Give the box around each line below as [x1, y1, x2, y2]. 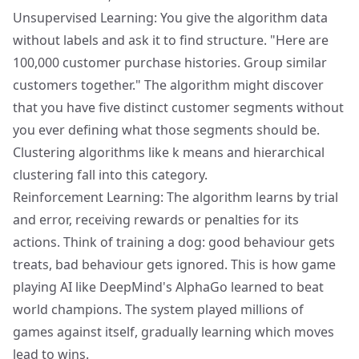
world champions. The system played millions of [13, 301, 304, 318]
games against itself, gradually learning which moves [13, 323, 334, 341]
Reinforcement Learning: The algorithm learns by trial [13, 188, 338, 206]
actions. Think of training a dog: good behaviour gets [13, 233, 335, 251]
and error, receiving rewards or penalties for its [13, 211, 299, 228]
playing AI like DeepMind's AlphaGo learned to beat [13, 278, 324, 296]
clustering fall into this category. [13, 166, 208, 184]
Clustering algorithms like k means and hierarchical [13, 143, 325, 161]
